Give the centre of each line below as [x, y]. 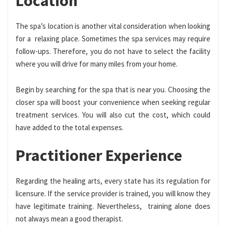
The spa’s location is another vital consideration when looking [113, 26]
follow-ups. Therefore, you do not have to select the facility [113, 51]
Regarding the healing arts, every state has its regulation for [113, 181]
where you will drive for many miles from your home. [97, 64]
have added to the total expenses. [70, 127]
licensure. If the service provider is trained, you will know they [113, 193]
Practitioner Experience [99, 155]
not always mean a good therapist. [69, 218]
